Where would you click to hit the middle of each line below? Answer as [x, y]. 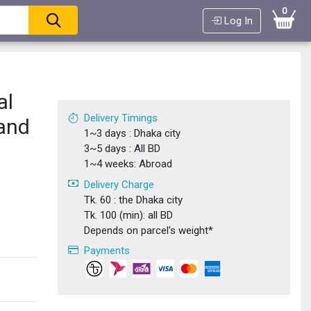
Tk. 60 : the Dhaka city [133, 200]
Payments [107, 251]
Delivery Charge [119, 184]
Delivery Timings [120, 118]
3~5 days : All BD [122, 149]
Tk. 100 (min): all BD [128, 215]
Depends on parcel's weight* [148, 230]
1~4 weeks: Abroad [128, 164]
